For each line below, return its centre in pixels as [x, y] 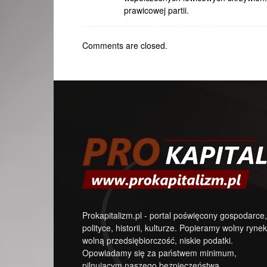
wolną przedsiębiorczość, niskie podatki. [158, 240]
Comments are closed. [125, 45]
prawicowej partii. [156, 10]
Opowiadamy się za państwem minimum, [159, 253]
